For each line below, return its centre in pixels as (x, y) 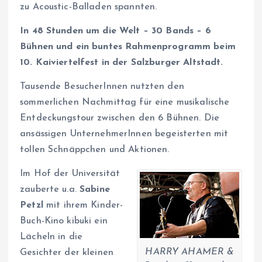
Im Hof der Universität (70, 173)
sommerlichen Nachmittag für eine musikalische (125, 102)
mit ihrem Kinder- (83, 205)
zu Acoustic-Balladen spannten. (89, 7)
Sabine (95, 189)
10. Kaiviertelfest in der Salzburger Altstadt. (122, 62)
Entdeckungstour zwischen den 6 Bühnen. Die (120, 118)
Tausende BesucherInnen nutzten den (102, 86)
